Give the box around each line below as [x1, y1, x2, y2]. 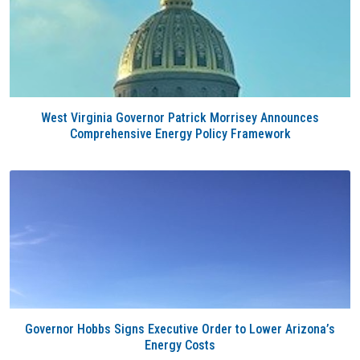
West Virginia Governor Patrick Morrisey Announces [41, 110, 319, 125]
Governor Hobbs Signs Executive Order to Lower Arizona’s [25, 321, 335, 337]
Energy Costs [145, 337, 215, 353]
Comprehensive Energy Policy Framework [69, 126, 291, 141]
